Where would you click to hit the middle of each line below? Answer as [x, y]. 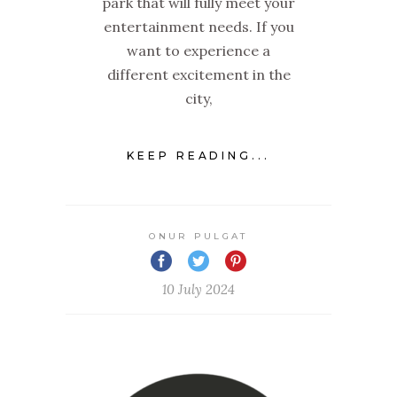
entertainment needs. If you [198, 27]
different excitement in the [198, 75]
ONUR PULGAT [198, 236]
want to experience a [198, 51]
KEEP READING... [198, 155]
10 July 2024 [198, 289]
